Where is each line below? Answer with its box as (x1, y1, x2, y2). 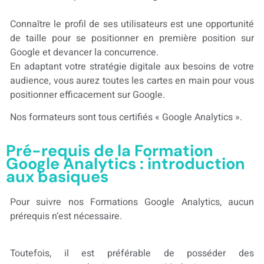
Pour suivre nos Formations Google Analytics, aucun (10, 195, 254, 210)
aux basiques (6, 166, 108, 187)
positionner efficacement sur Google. (10, 87, 165, 102)
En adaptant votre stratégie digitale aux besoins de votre (10, 59, 254, 74)
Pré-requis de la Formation (6, 140, 213, 161)
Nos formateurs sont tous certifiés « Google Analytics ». (10, 110, 242, 124)
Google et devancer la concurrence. (10, 45, 159, 60)
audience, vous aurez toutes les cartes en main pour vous (10, 73, 254, 88)
